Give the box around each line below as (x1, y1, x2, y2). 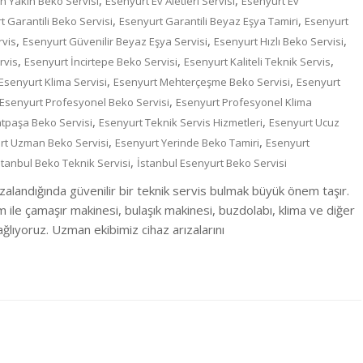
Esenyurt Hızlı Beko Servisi (214, 34, 344, 49)
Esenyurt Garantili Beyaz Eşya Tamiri (119, 14, 298, 29)
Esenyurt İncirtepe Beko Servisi (24, 54, 177, 70)
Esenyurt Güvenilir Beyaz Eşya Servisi (23, 34, 207, 49)
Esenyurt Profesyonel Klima (176, 95, 312, 110)
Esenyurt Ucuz (269, 115, 340, 130)
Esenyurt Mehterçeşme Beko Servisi (113, 75, 290, 90)
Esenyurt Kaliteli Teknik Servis (184, 54, 331, 70)
